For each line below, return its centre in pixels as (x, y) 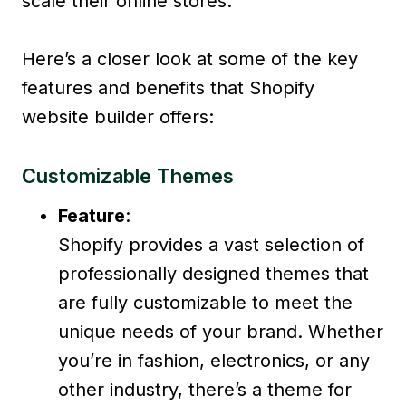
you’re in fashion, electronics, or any (214, 360)
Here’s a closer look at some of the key (190, 58)
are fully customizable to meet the (205, 302)
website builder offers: (118, 116)
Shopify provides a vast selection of (211, 244)
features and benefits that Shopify (168, 87)
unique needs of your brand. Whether (221, 331)
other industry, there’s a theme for (205, 389)
